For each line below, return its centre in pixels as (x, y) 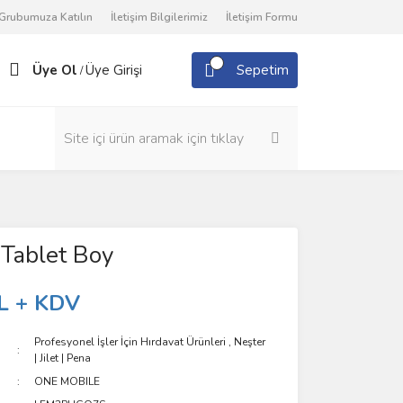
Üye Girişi (114, 70)
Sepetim (263, 70)
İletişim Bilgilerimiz (159, 17)
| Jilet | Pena (63, 358)
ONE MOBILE (67, 381)
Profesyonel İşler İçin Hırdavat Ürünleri (130, 342)
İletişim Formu (262, 17)
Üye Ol (55, 70)
